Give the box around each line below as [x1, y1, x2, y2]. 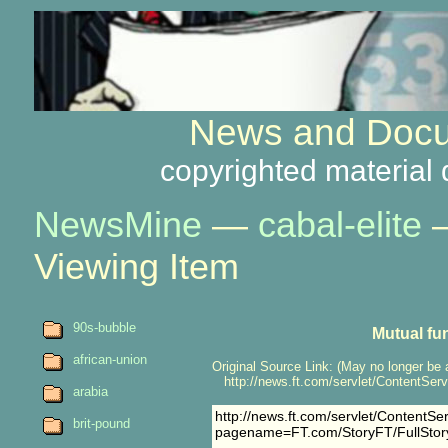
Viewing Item [33, 246, 239, 287]
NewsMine [33, 204, 202, 245]
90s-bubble [72, 320, 136, 335]
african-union [72, 352, 147, 367]
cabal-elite [257, 204, 422, 245]
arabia [72, 384, 108, 399]
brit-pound [72, 416, 130, 431]
